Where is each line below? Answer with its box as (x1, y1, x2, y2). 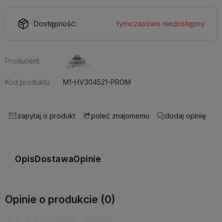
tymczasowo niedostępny (116, 19, 205, 28)
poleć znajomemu (91, 111, 149, 120)
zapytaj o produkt (17, 111, 75, 120)
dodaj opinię (165, 111, 206, 120)
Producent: (5, 56, 41, 65)
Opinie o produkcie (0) (5, 193, 115, 206)
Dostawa (35, 154, 74, 164)
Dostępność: (33, 19, 77, 28)
